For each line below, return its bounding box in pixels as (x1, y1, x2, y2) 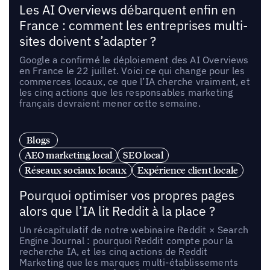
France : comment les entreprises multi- (19, 17, 248, 34)
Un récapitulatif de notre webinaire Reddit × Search (19, 224, 248, 236)
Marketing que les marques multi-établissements (19, 256, 239, 269)
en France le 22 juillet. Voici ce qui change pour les (19, 64, 245, 77)
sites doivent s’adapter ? (19, 33, 156, 49)
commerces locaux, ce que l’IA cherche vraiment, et (19, 75, 250, 87)
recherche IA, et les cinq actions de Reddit (19, 245, 208, 258)
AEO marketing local (24, 149, 113, 162)
